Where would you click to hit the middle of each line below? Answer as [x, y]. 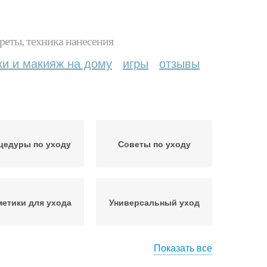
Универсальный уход [154, 202]
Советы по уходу [154, 144]
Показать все [183, 248]
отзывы [179, 63]
